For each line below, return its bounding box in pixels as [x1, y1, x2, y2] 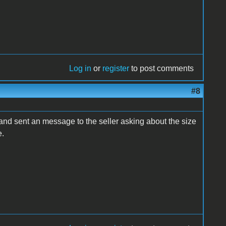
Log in [69, 64, 92, 73]
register [102, 64, 130, 73]
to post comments [129, 64, 194, 73]
